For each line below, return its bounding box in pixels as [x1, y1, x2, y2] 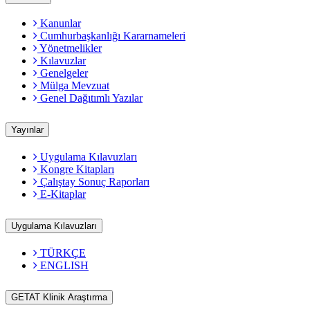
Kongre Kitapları [37, 163, 114, 176]
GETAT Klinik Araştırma [11, 291, 107, 302]
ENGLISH [37, 259, 89, 272]
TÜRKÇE [37, 247, 86, 259]
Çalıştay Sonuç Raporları [37, 176, 149, 188]
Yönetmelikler [37, 42, 102, 55]
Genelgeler [37, 67, 88, 80]
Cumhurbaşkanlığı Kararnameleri [37, 30, 185, 42]
